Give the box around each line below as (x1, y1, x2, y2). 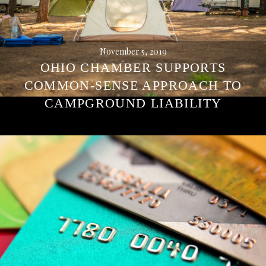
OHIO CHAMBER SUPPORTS (40, 60, 226, 75)
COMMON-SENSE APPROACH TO (24, 78, 242, 93)
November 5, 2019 (99, 46, 167, 57)
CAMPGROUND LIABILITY (44, 96, 222, 110)
